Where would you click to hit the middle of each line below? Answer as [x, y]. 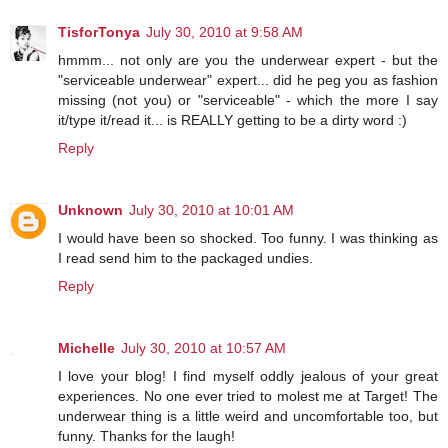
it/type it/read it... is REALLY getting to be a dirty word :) [232, 120]
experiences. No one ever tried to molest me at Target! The [248, 396]
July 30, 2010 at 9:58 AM [224, 32]
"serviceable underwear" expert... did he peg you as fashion [248, 80]
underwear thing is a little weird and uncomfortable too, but [248, 416]
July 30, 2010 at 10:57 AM [203, 348]
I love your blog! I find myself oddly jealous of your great [248, 376]
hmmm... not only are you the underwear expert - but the [248, 60]
